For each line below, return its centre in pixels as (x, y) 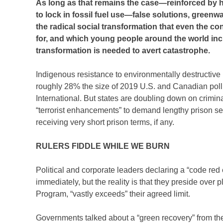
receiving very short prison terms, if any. (105, 122)
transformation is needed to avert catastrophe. (123, 51)
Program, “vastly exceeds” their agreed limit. (113, 194)
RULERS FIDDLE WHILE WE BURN (103, 146)
